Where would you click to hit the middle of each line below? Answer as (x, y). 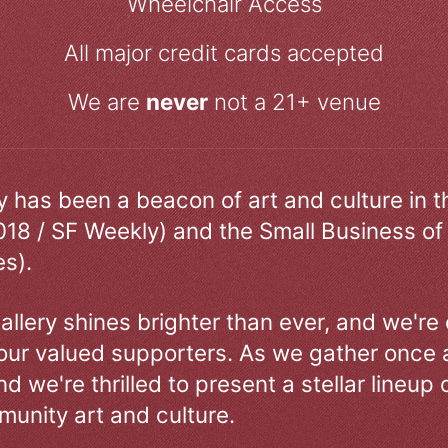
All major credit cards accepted (224, 53)
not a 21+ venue (294, 102)
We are (106, 102)
